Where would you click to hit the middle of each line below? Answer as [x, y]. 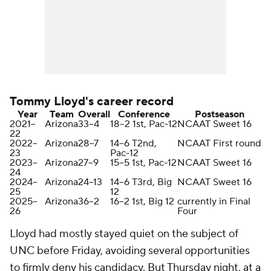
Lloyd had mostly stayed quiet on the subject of [124, 234]
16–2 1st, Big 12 [142, 202]
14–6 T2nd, [133, 144]
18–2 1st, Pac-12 [144, 124]
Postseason [219, 115]
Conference [144, 115]
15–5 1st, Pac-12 [143, 163]
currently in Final [214, 202]
